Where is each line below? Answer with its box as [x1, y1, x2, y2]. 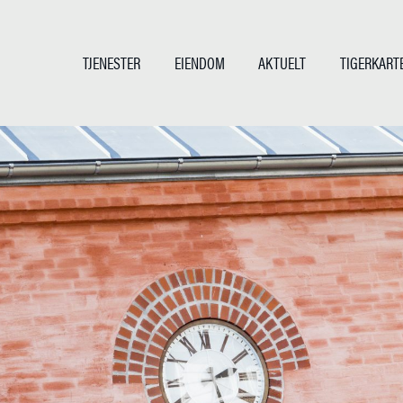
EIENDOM [174, 51, 225, 74]
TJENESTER [83, 51, 141, 74]
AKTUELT [258, 51, 307, 74]
